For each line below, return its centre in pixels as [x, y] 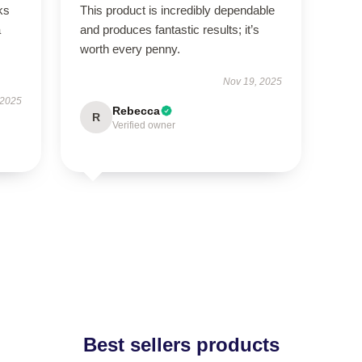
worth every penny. [130, 49]
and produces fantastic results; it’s [169, 29]
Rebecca [136, 111]
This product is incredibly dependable [177, 10]
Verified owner [143, 125]
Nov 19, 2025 [253, 82]
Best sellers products [181, 345]
